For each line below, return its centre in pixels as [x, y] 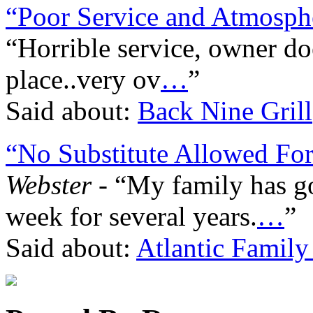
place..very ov [83, 79]
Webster [49, 184]
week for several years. [131, 216]
